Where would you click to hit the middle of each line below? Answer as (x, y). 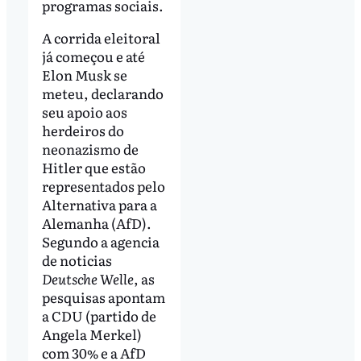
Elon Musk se (84, 75)
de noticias (77, 260)
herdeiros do (83, 131)
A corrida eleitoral (101, 38)
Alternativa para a (99, 205)
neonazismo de (90, 149)
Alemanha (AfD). (96, 223)
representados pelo (103, 186)
